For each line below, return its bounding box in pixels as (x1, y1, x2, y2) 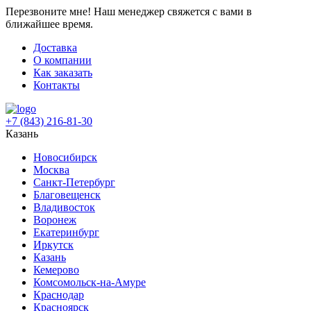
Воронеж (33, 214, 76, 226)
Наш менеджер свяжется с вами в (94, 6, 252, 17)
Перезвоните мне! (6, 6, 91, 17)
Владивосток (33, 201, 95, 213)
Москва (33, 164, 69, 176)
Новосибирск (33, 151, 97, 163)
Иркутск (33, 239, 74, 251)
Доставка (33, 42, 77, 53)
